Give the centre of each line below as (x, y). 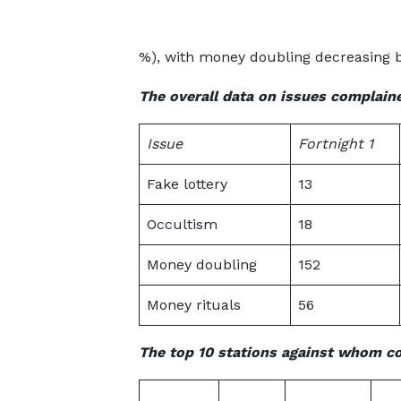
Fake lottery (187, 184)
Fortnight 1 (335, 144)
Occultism (182, 224)
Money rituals (193, 305)
